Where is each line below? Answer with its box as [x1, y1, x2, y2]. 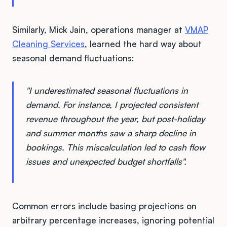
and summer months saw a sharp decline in [26, 127, 196, 138]
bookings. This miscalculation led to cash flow [26, 141, 205, 153]
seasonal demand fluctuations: [12, 52, 134, 63]
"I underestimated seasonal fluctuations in [26, 85, 188, 96]
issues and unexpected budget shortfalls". [26, 156, 186, 167]
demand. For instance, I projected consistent [26, 99, 198, 110]
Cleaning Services [12, 38, 85, 49]
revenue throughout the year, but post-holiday [26, 113, 205, 124]
